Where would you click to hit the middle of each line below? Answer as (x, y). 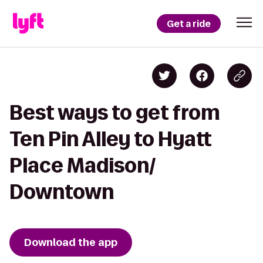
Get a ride (189, 23)
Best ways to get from (115, 112)
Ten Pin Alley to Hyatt (111, 139)
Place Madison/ (82, 165)
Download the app (71, 242)
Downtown (62, 192)
